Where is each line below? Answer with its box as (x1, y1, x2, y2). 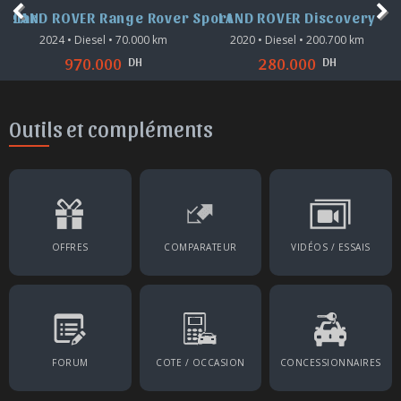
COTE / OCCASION (156, 356, 245, 370)
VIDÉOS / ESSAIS (291, 241, 371, 254)
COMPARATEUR (164, 241, 237, 254)
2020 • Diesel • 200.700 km (230, 32, 365, 48)
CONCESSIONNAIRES (279, 356, 381, 370)
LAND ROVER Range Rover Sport (13, 9, 233, 27)
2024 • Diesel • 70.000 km (39, 32, 168, 48)
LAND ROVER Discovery (218, 9, 377, 27)
